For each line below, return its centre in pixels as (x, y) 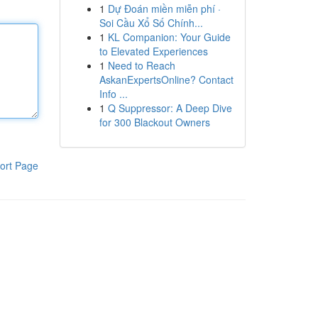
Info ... (113, 94)
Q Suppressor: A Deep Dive (170, 108)
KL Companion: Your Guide (169, 37)
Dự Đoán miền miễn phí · (164, 9)
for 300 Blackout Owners (154, 122)
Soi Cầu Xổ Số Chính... (151, 23)
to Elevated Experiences (153, 51)
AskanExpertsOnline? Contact (166, 79)
